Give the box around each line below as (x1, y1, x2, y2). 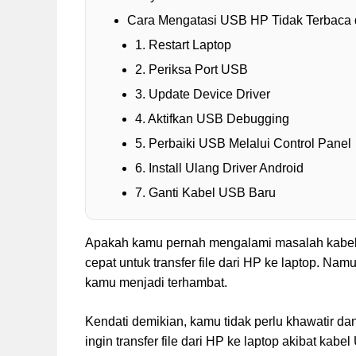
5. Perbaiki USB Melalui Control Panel (135, 137, 351, 151)
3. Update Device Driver (135, 87, 270, 102)
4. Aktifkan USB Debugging (135, 112, 289, 126)
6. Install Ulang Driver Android (135, 161, 304, 176)
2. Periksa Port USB (135, 63, 248, 77)
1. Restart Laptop (135, 38, 231, 52)
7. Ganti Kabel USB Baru (135, 186, 276, 200)
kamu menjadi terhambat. (85, 276, 227, 290)
